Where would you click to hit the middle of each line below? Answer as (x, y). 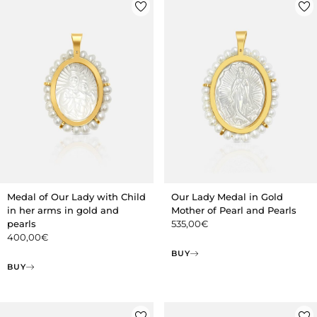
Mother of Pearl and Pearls (234, 211)
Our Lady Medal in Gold (227, 197)
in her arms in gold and (63, 211)
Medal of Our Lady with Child (76, 197)
